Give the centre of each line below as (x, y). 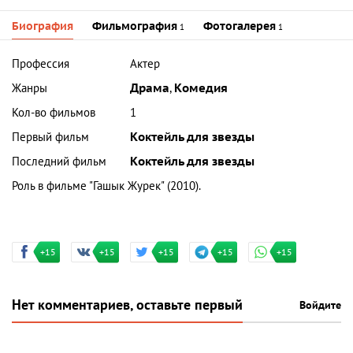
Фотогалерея (240, 26)
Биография (43, 26)
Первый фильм (50, 137)
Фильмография (135, 26)
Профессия (41, 63)
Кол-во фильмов (54, 112)
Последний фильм (59, 161)
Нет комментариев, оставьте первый (127, 305)
